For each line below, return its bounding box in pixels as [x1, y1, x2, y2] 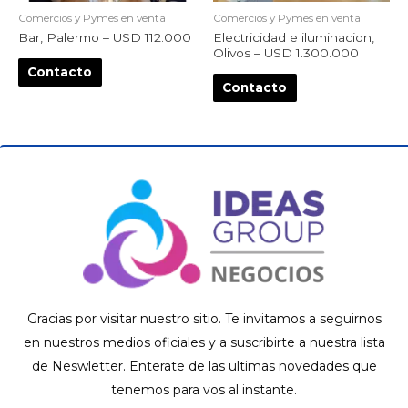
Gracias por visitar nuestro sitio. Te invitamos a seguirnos [26, 311, 382, 328]
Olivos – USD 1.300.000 [213, 46, 359, 61]
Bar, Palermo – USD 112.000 [18, 30, 191, 46]
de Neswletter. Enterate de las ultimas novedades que [31, 358, 377, 375]
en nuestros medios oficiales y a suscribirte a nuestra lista [23, 334, 385, 352]
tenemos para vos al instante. [111, 382, 297, 399]
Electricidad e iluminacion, [213, 30, 374, 46]
